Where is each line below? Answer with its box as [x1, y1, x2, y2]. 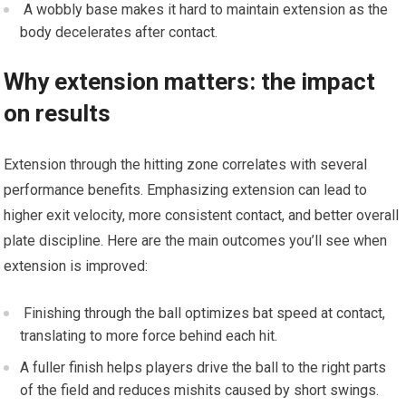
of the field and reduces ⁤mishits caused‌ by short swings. [20, 382, 380, 400]
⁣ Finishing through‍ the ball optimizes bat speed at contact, [20, 304, 386, 323]
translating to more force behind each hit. [20, 327, 278, 345]
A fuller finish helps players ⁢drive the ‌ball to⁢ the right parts [20, 359, 387, 377]
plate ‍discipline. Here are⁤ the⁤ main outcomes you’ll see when [4, 232, 388, 250]
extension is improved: [4, 257, 149, 275]
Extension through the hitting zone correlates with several [4, 156, 368, 174]
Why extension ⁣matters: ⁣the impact [4, 68, 376, 96]
